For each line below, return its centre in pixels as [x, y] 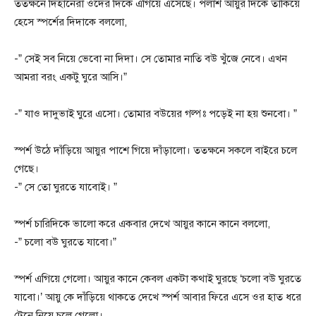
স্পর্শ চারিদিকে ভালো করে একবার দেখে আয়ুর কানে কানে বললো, [142, 223]
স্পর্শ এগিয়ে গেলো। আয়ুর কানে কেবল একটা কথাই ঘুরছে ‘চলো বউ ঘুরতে [158, 278]
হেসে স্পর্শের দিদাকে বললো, [71, 22]
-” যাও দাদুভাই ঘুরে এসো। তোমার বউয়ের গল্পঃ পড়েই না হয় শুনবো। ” [156, 113]
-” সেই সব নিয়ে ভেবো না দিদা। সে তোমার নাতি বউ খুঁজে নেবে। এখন [151, 58]
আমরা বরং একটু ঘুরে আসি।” [71, 77]
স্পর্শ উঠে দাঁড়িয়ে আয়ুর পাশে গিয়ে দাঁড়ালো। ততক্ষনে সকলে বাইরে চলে [156, 150]
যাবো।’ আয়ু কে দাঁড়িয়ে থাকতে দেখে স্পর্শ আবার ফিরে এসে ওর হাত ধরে [158, 297]
